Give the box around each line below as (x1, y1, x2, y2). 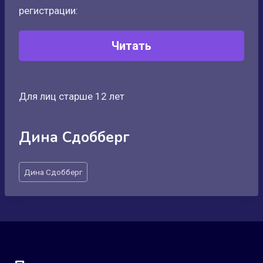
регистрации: (19, 5, 78, 16)
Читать (112, 39, 151, 53)
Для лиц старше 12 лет (19, 90, 124, 102)
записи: (19, 176, 53, 188)
